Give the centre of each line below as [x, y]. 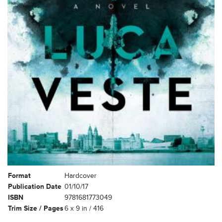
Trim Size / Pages [36, 208]
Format [19, 175]
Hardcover [81, 175]
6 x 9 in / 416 [84, 208]
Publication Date [35, 186]
